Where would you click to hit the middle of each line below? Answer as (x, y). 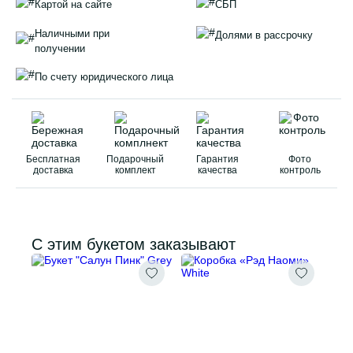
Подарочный (136, 159)
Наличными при (72, 33)
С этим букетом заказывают (134, 244)
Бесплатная (53, 159)
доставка (53, 170)
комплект (135, 170)
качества (218, 170)
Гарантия (218, 159)
